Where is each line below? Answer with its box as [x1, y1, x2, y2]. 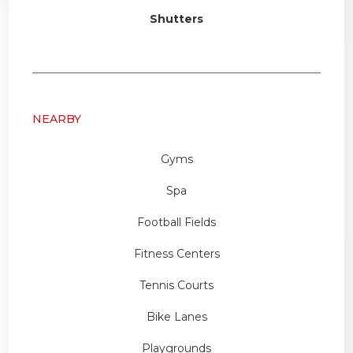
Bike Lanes [146, 309, 207, 324]
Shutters [150, 11, 203, 26]
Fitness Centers [133, 246, 220, 261]
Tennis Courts [139, 277, 214, 292]
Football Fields [137, 214, 216, 229]
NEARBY [32, 111, 82, 126]
